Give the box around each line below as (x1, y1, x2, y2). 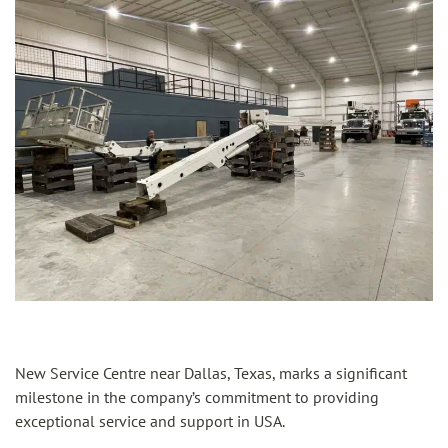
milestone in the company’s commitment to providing (15, 386, 379, 407)
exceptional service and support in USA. (15, 410, 285, 431)
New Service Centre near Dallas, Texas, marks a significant (15, 362, 407, 383)
